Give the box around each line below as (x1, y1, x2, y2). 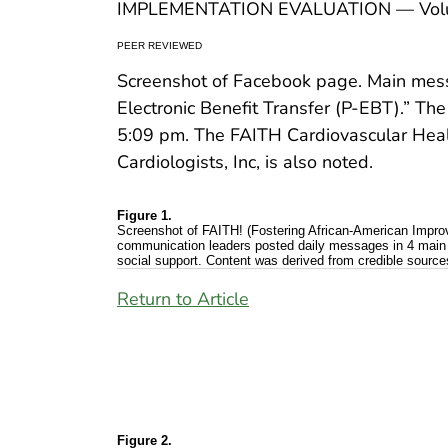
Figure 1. (117, 208, 172, 224)
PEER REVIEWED (117, 40, 202, 52)
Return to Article (117, 287, 249, 312)
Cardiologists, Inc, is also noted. (117, 150, 373, 175)
